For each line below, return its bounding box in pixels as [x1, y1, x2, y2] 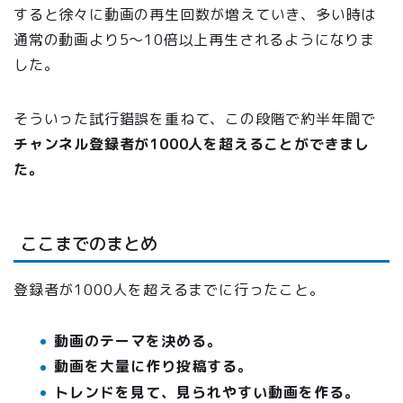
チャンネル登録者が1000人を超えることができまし [13, 134, 370, 155]
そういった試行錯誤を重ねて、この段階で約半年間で [13, 109, 377, 130]
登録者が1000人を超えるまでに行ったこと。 [13, 279, 325, 300]
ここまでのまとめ [21, 230, 157, 255]
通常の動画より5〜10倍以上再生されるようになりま [13, 30, 376, 50]
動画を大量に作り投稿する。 [54, 356, 253, 377]
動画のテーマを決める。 [54, 330, 222, 351]
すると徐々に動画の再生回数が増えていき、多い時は [13, 4, 377, 25]
